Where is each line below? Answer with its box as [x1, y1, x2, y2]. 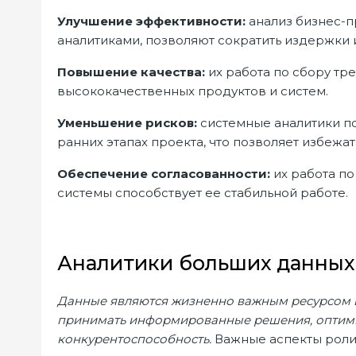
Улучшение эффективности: [57, 14, 246, 29]
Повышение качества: [57, 64, 205, 79]
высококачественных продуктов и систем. [57, 83, 328, 99]
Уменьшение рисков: [57, 115, 200, 130]
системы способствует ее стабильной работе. [57, 185, 348, 200]
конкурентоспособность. [57, 331, 211, 346]
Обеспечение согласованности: [57, 166, 270, 181]
